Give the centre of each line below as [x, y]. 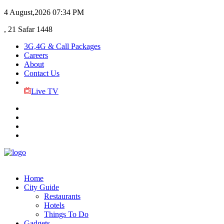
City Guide [41, 187]
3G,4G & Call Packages [62, 46]
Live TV [44, 91]
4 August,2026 [27, 12]
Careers [36, 55]
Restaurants [62, 196]
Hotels [54, 205]
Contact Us [42, 73]
